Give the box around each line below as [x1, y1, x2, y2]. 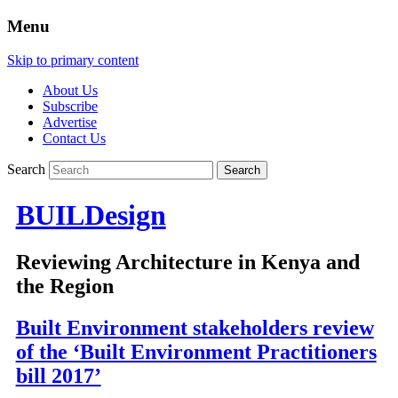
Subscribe [43, 99, 98, 115]
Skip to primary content [7, 52, 139, 68]
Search [7, 162, 45, 178]
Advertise [43, 115, 97, 131]
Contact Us [43, 131, 106, 147]
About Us [43, 83, 98, 99]
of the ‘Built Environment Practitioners [15, 340, 377, 364]
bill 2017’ [15, 364, 101, 388]
